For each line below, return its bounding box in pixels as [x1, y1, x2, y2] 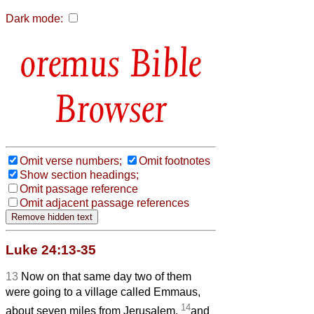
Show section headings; [20, 168, 139, 181]
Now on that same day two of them [21, 270, 191, 282]
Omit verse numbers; [20, 154, 122, 167]
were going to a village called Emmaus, [6, 285, 200, 298]
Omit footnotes [139, 154, 210, 167]
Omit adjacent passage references [20, 196, 189, 209]
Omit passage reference [20, 182, 138, 195]
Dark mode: [6, 13, 63, 25]
